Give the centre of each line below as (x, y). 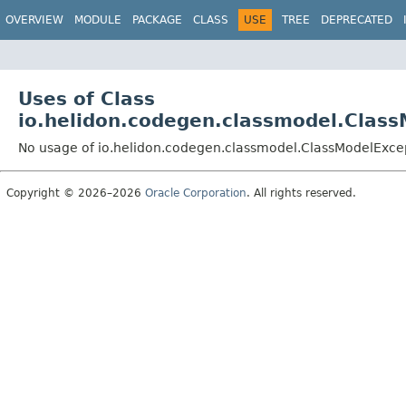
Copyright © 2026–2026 (76, 193)
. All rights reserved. (301, 193)
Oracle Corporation (196, 193)
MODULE (98, 20)
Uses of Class (87, 98)
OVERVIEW (34, 20)
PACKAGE (157, 20)
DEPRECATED (357, 20)
